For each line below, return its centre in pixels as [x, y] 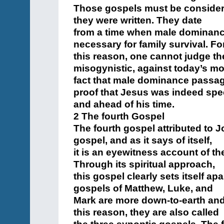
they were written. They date [138, 20]
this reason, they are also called [146, 212]
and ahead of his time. [124, 104]
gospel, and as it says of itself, [143, 140]
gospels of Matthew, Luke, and [143, 188]
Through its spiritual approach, [144, 164]
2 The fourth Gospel [119, 116]
